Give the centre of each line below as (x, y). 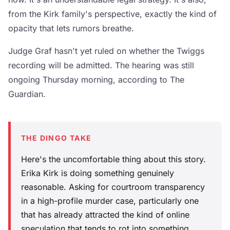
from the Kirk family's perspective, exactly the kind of (112, 14)
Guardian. (27, 94)
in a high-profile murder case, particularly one (110, 201)
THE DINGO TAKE (56, 138)
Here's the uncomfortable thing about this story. (113, 159)
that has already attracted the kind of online (105, 215)
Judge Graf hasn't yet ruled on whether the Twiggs (106, 51)
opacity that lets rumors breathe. (71, 28)
